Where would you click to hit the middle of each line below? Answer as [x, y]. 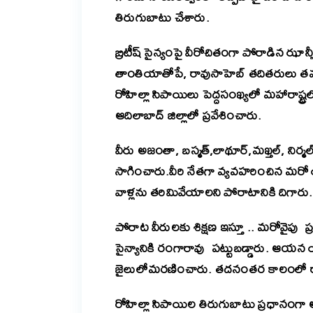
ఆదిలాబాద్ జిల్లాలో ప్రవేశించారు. [189, 115]
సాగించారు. [143, 171]
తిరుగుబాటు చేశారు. [162, 17]
